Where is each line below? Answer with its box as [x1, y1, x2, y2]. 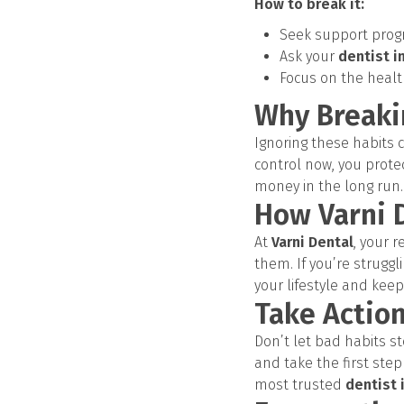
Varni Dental [271, 234, 353, 251]
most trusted [254, 376, 345, 393]
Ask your [280, 48, 338, 65]
